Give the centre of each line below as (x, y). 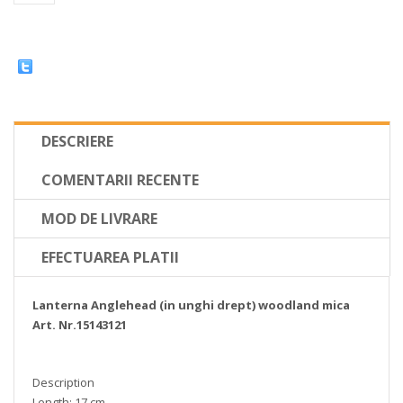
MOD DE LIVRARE (99, 219)
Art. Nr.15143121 (80, 325)
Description (63, 382)
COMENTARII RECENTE (120, 180)
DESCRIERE (77, 141)
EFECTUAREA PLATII (110, 257)
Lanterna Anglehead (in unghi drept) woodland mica (191, 305)
